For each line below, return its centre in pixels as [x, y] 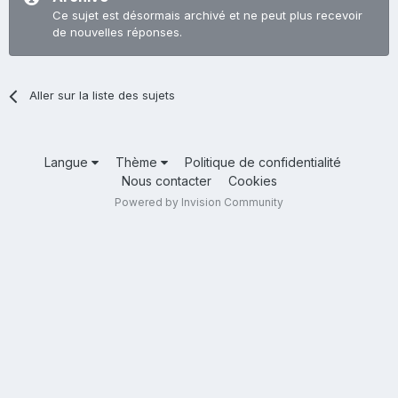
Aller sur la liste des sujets [103, 96]
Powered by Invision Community [199, 203]
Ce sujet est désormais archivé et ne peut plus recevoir [207, 16]
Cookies [252, 181]
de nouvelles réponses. [117, 32]
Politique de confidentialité [263, 163]
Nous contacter [166, 181]
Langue [68, 163]
